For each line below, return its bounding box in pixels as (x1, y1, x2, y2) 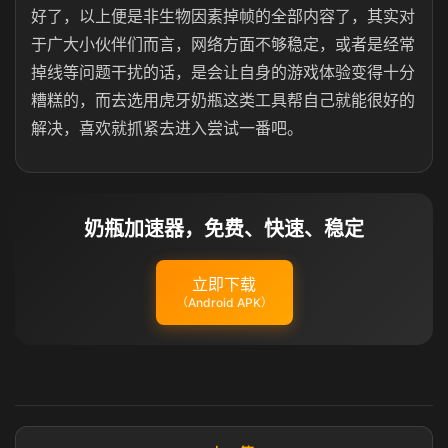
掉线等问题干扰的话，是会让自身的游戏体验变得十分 (31, 62, 415, 82)
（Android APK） (175, 295, 273, 310)
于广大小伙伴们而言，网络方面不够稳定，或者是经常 (31, 34, 415, 54)
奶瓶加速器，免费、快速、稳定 (84, 217, 364, 241)
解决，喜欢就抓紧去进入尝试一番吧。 (31, 118, 303, 138)
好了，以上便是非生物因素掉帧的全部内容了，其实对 (31, 6, 415, 26)
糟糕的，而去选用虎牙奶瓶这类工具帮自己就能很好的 (31, 90, 415, 110)
